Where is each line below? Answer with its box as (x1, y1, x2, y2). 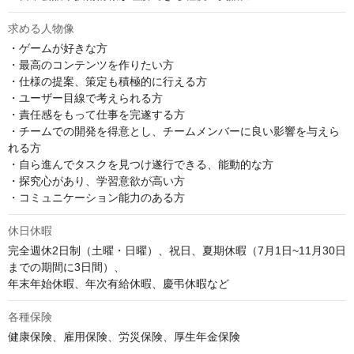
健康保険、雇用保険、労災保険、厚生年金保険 (8, 330, 240, 344)
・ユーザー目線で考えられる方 (8, 92, 163, 105)
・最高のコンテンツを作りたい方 (8, 58, 174, 72)
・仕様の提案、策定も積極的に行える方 (8, 75, 207, 88)
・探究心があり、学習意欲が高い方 (8, 175, 185, 188)
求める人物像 (8, 22, 74, 36)
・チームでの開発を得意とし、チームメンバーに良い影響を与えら (8, 125, 340, 138)
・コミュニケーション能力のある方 (8, 191, 185, 205)
